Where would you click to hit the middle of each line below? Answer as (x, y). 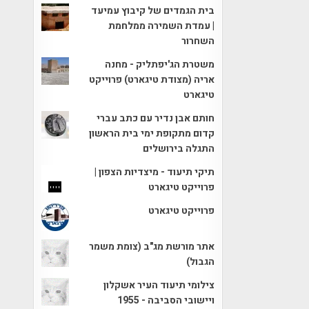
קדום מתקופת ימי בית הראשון (152, 133)
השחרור (198, 41)
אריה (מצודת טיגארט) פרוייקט (152, 79)
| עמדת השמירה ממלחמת (162, 26)
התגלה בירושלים (179, 148)
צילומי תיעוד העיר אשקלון (159, 285)
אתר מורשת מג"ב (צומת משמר (152, 246)
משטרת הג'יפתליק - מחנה (160, 64)
